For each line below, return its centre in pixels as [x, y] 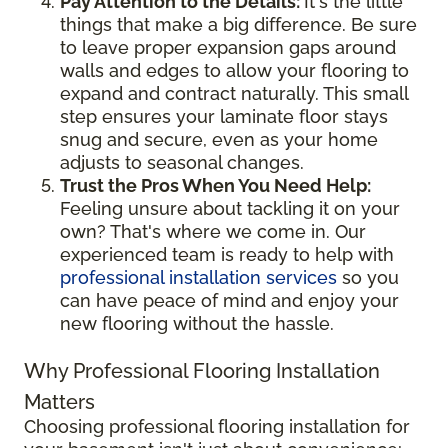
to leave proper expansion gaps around [228, 47]
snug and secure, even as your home [219, 139]
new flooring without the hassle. [197, 323]
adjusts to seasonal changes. [182, 162]
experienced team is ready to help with [227, 254]
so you [368, 277]
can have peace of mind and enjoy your [229, 300]
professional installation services [198, 277]
